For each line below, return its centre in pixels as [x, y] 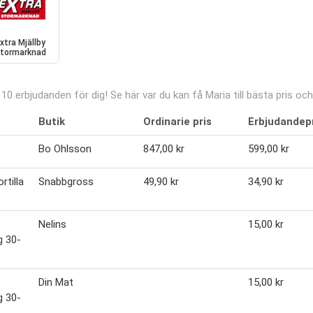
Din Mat [56, 283]
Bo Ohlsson [65, 149]
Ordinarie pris [177, 122]
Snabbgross [66, 182]
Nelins [52, 225]
